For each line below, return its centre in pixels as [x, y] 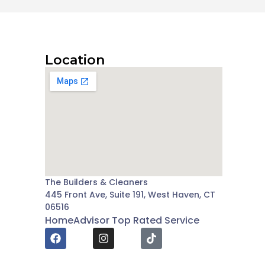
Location [75, 60]
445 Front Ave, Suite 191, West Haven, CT [130, 195]
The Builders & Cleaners [96, 182]
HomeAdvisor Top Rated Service [122, 221]
